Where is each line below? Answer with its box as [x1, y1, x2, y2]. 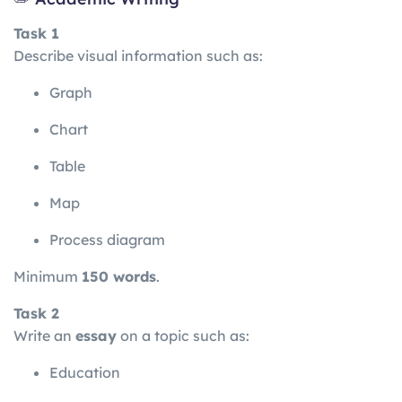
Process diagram [49, 231, 165, 249]
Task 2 [13, 304, 59, 323]
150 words [82, 267, 156, 286]
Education [49, 363, 120, 382]
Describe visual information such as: [13, 47, 263, 66]
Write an [13, 327, 75, 345]
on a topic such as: [117, 327, 249, 345]
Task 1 [13, 24, 59, 43]
